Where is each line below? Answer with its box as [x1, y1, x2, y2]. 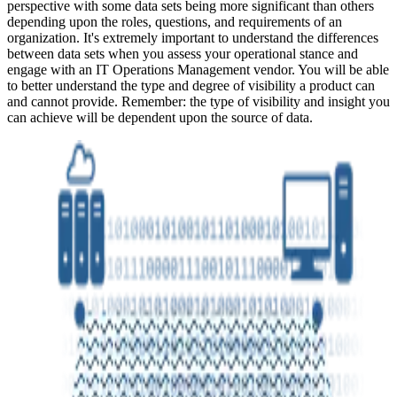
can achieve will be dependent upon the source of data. [7, 110, 313, 126]
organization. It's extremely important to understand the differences [7, 30, 378, 46]
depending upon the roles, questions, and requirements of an [7, 14, 342, 30]
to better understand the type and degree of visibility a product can [7, 78, 375, 94]
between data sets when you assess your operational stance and [7, 46, 358, 62]
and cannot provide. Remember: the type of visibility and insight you [7, 94, 390, 110]
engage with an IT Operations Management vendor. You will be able [7, 62, 389, 78]
